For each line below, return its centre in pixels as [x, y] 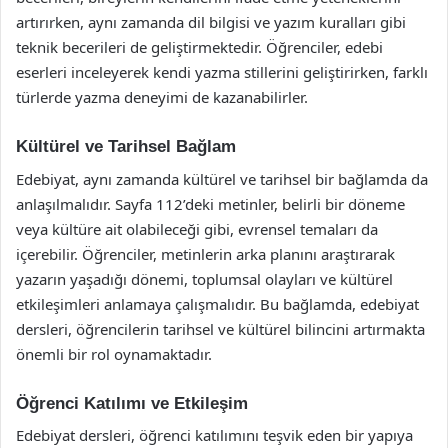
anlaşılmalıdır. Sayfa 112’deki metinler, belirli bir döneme [210, 203]
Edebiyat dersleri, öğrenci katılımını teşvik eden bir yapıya [214, 435]
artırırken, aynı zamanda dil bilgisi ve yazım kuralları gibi [211, 22]
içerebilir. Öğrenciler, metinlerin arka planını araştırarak [205, 253]
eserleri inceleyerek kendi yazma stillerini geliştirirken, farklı [222, 72]
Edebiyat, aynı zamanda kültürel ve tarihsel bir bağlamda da [222, 178]
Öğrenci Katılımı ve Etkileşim [132, 403]
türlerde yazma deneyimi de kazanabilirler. [162, 97]
